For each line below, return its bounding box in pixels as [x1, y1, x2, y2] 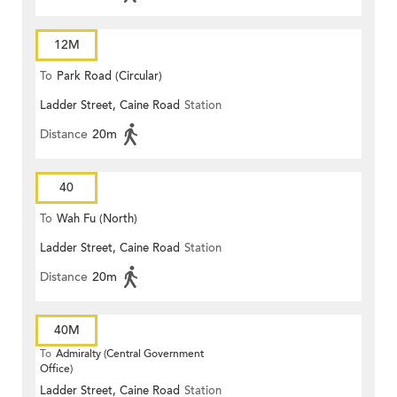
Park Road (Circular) [57, 68, 162, 85]
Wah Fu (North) [57, 211, 137, 228]
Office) [40, 362, 73, 377]
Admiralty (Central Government [56, 346, 204, 362]
